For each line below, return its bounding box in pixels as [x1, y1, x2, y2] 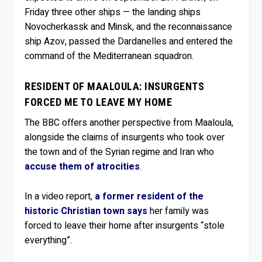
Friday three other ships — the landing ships [25, 5, 201, 19]
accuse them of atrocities [25, 160, 140, 174]
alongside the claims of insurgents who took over [25, 130, 225, 145]
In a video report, [25, 189, 95, 204]
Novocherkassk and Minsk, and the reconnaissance [25, 19, 233, 34]
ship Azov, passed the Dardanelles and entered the [25, 34, 233, 49]
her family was [147, 204, 209, 218]
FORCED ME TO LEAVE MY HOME [25, 96, 173, 109]
